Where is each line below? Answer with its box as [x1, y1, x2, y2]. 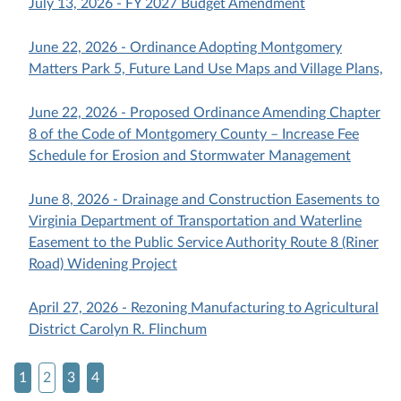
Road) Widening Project [29, 257, 177, 272]
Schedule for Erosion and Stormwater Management [29, 149, 351, 164]
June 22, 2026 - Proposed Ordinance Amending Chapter [29, 106, 380, 121]
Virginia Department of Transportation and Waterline [29, 214, 362, 229]
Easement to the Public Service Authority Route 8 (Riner [29, 235, 379, 251]
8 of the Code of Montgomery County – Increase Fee [29, 127, 359, 142]
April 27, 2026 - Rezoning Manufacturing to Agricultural [29, 301, 379, 316]
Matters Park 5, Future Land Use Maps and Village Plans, [29, 62, 383, 77]
